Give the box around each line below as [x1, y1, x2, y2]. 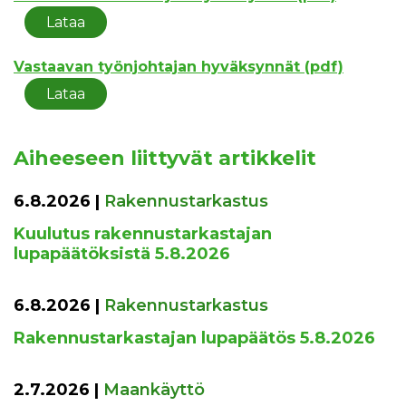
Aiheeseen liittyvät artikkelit [14, 145, 316, 170]
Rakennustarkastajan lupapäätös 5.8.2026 [14, 327, 375, 348]
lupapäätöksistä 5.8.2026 [14, 243, 230, 264]
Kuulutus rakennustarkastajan [14, 223, 272, 244]
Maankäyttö [103, 379, 205, 400]
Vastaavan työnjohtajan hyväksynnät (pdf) [14, 57, 343, 75]
